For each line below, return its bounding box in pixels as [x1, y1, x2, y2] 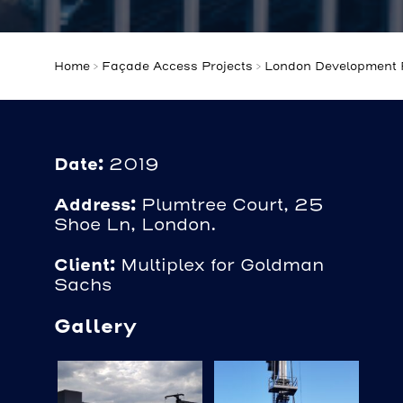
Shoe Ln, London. [54, 215, 217, 236]
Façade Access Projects [102, 59, 253, 74]
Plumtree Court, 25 [136, 195, 324, 216]
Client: [54, 255, 115, 276]
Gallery [54, 314, 137, 339]
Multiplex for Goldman [115, 255, 324, 276]
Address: [54, 194, 136, 216]
